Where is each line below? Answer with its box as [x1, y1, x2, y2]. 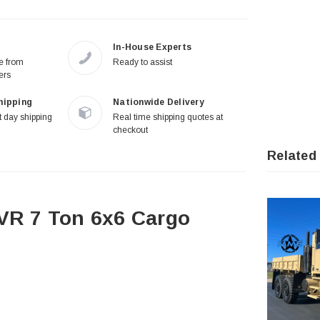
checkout [113, 125, 148, 136]
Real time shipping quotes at [113, 112, 223, 123]
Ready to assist [113, 57, 172, 68]
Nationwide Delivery [113, 97, 204, 108]
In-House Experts [113, 42, 191, 53]
